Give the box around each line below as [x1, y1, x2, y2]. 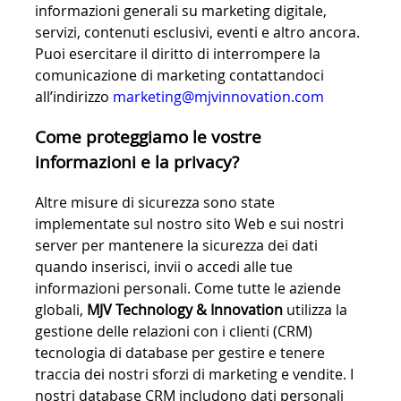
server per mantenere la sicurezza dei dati [35, 235, 318, 255]
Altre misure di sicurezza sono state [35, 192, 275, 212]
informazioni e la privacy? [35, 149, 239, 173]
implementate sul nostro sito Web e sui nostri [35, 213, 344, 234]
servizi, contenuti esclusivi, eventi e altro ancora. [35, 22, 360, 43]
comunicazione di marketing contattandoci [35, 65, 324, 86]
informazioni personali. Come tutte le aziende [35, 277, 341, 298]
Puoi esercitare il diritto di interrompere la [35, 44, 320, 64]
